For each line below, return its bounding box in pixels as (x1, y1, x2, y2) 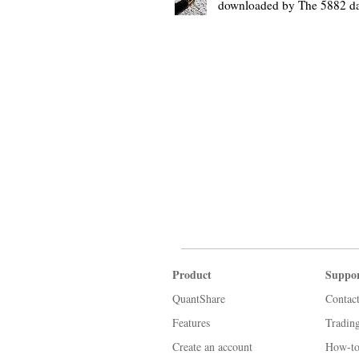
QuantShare (172, 291, 225, 306)
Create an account (172, 339, 252, 354)
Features (172, 315, 210, 330)
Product (172, 266, 212, 283)
